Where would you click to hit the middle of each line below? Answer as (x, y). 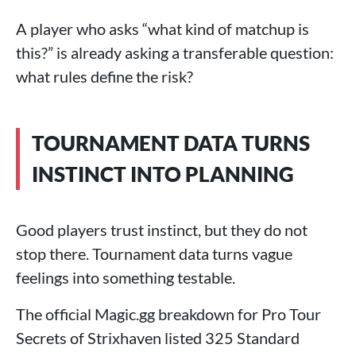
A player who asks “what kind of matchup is (163, 29)
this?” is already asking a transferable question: (175, 52)
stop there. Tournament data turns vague (154, 253)
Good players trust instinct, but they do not (162, 230)
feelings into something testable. (126, 277)
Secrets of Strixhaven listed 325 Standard (158, 338)
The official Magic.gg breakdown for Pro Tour (168, 314)
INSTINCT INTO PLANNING (163, 174)
